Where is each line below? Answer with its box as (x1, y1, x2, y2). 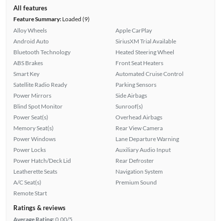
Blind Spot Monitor (13, 102, 63, 110)
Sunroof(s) (115, 102, 143, 110)
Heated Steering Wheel (115, 48, 174, 56)
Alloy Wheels (13, 26, 47, 34)
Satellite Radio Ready (13, 80, 67, 88)
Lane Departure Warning (115, 135, 179, 143)
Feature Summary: (13, 15, 61, 23)
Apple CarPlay (115, 26, 152, 34)
